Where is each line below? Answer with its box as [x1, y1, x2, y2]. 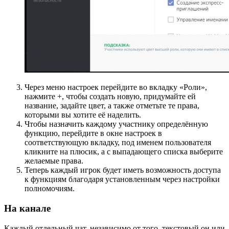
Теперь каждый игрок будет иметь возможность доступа [25, 166, 221, 175]
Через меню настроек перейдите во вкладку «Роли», [25, 83, 207, 92]
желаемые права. [25, 156, 83, 166]
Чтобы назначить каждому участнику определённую [25, 120, 208, 129]
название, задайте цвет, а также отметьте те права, [25, 101, 199, 110]
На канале [4, 202, 51, 214]
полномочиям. [25, 184, 75, 193]
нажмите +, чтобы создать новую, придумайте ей [25, 92, 196, 101]
